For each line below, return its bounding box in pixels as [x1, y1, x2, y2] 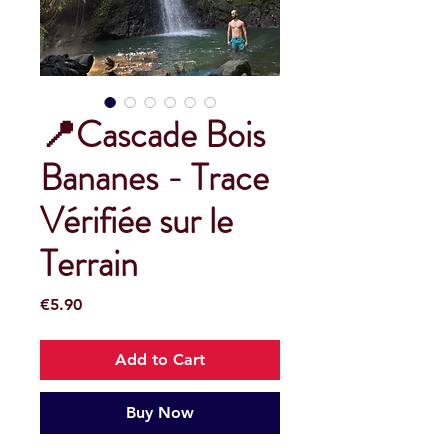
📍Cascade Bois [40, 109, 265, 162]
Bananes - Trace [40, 152, 269, 205]
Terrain [40, 238, 138, 291]
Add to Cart [115, 350, 205, 370]
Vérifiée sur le [40, 195, 233, 248]
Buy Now [126, 403, 194, 423]
